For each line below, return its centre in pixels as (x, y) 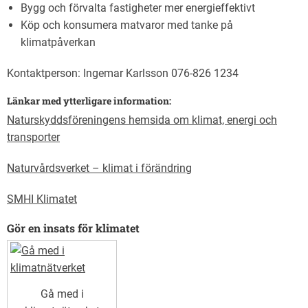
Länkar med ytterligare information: (89, 100)
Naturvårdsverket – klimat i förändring (99, 168)
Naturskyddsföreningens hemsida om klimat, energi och (142, 120)
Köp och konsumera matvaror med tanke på (127, 25)
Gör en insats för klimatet (73, 228)
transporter (33, 137)
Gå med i (62, 294)
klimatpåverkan (58, 42)
